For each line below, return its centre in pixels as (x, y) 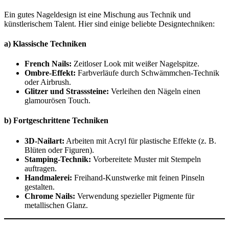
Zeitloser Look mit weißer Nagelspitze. (135, 64)
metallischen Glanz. (56, 205)
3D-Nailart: (44, 141)
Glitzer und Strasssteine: (67, 91)
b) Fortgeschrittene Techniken (56, 121)
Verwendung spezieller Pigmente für (135, 196)
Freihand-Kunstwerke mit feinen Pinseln (138, 177)
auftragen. (41, 168)
